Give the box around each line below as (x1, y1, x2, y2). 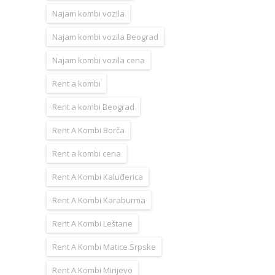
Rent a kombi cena (52, 147, 121, 159)
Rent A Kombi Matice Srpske (52, 241, 156, 252)
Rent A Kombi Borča (52, 124, 125, 136)
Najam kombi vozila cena (52, 54, 145, 66)
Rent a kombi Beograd (52, 101, 134, 112)
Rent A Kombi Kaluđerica (52, 171, 143, 182)
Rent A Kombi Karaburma (52, 194, 145, 206)
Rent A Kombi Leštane (52, 217, 133, 229)
